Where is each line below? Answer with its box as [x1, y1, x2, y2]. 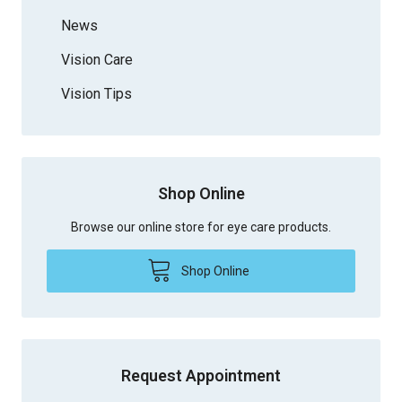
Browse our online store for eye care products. [71, 219, 331, 234]
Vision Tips [61, 84, 132, 102]
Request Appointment [121, 365, 281, 385]
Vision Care [61, 50, 133, 68]
